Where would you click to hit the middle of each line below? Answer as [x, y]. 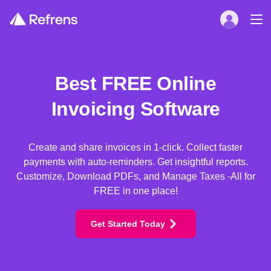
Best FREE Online [135, 83]
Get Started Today [128, 224]
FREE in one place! [135, 191]
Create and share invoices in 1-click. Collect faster [135, 147]
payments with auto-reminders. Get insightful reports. [135, 162]
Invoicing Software [135, 109]
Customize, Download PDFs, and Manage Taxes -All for [135, 176]
